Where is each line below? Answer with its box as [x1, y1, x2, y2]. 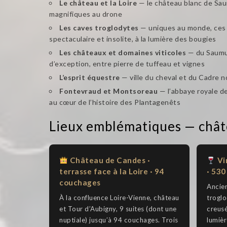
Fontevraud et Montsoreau [59, 87, 158, 96]
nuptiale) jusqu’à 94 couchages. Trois [59, 216, 178, 224]
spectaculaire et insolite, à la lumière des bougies [49, 34, 216, 44]
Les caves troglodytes [59, 23, 139, 32]
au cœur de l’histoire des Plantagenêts [49, 98, 180, 107]
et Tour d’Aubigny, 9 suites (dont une [59, 205, 177, 213]
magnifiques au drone [49, 10, 122, 19]
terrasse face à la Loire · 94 [59, 167, 164, 176]
